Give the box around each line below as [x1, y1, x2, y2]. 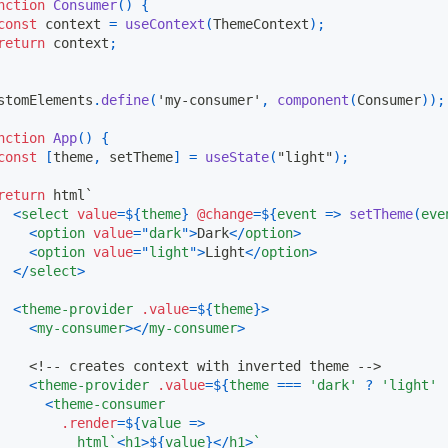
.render [61, 414, 117, 431]
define [101, 91, 149, 108]
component [277, 91, 349, 108]
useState [205, 148, 269, 165]
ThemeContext [213, 15, 309, 32]
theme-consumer [53, 395, 165, 412]
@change [197, 205, 253, 222]
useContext [125, 15, 205, 32]
